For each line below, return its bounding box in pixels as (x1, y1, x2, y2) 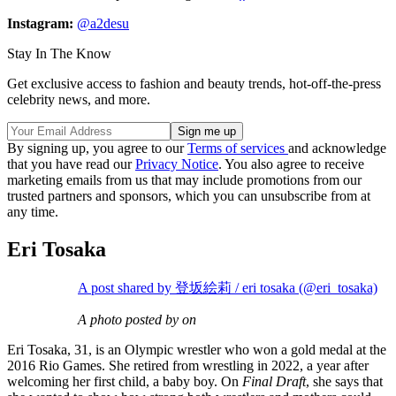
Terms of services (187, 141, 288, 156)
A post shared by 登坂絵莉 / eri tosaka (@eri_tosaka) (78, 279, 377, 295)
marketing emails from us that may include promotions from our (7, 172, 362, 188)
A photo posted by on (78, 311, 196, 327)
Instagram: (7, 16, 77, 32)
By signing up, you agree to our (7, 141, 187, 156)
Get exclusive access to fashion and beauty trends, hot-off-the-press (7, 76, 381, 92)
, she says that (306, 373, 383, 389)
